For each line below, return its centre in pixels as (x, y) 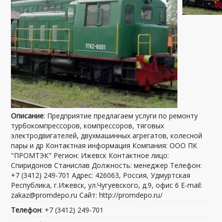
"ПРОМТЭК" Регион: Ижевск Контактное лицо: (90, 155)
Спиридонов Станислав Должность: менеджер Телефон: (107, 165)
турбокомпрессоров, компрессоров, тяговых (88, 125)
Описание (28, 115)
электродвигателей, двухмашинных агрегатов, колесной (107, 135)
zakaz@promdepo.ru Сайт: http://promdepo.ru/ (87, 195)
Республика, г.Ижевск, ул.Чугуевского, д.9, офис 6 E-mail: (107, 185)
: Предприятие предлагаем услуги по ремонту (121, 115)
